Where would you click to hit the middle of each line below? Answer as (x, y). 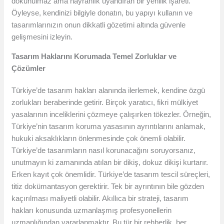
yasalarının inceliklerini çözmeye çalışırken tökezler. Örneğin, (111, 114)
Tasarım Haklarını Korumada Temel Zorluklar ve (94, 56)
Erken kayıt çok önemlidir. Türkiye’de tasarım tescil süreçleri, (111, 174)
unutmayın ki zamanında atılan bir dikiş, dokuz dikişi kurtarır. (110, 162)
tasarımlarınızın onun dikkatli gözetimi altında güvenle (99, 25)
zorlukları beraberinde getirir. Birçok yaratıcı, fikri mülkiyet (105, 102)
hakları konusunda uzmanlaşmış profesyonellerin (92, 210)
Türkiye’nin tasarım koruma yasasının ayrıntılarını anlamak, (109, 126)
